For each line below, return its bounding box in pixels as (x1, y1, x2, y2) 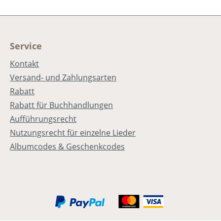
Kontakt (10, 58, 39, 70)
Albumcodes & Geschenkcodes (10, 141, 125, 152)
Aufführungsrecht (10, 113, 76, 125)
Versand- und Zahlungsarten (10, 72, 116, 83)
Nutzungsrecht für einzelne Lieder (10, 127, 136, 139)
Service (10, 40, 42, 52)
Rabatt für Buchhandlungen (10, 100, 113, 111)
